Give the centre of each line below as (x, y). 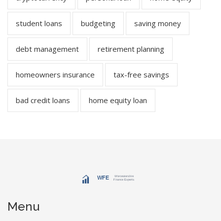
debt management (47, 49)
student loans (39, 23)
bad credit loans (43, 100)
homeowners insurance (55, 75)
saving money (158, 23)
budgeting (98, 23)
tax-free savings (141, 75)
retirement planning (131, 49)
